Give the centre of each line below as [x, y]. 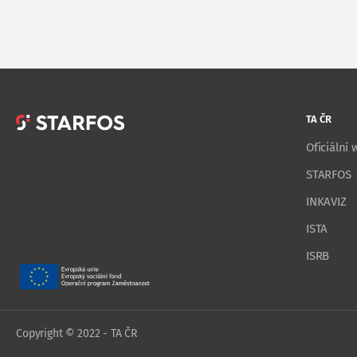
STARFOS [329, 175]
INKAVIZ [326, 202]
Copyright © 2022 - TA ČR [77, 333]
